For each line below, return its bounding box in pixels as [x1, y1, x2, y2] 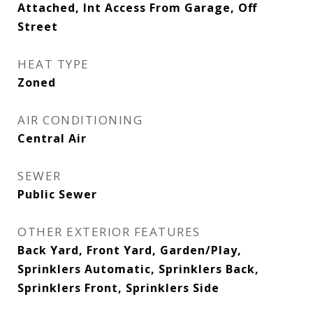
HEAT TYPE [17, 56, 89, 72]
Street [17, 19, 58, 34]
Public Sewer [17, 187, 97, 202]
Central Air [17, 131, 87, 146]
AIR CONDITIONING [17, 112, 143, 128]
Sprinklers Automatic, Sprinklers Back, [17, 261, 259, 277]
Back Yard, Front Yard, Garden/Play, [17, 242, 242, 258]
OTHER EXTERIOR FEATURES [17, 224, 201, 240]
